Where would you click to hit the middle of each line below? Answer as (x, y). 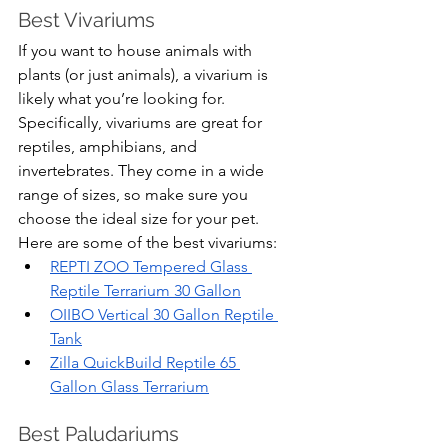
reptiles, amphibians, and (109, 147)
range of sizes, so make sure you (135, 195)
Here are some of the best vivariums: (147, 243)
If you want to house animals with (137, 51)
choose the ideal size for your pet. (140, 219)
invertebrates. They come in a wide (143, 171)
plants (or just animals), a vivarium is (145, 75)
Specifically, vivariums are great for (142, 123)
